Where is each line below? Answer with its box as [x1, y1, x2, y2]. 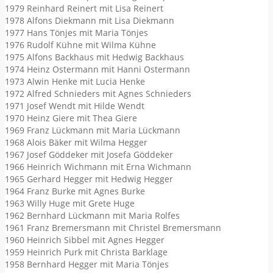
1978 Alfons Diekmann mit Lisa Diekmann [5, 15, 174, 27]
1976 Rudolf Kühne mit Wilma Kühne [5, 39, 156, 51]
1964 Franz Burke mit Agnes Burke [5, 185, 145, 197]
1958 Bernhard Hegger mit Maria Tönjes [5, 258, 169, 271]
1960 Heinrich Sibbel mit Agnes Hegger [5, 234, 165, 246]
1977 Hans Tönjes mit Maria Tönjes [5, 27, 148, 39]
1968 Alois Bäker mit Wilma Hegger [5, 136, 147, 149]
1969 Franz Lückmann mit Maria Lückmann [5, 124, 180, 136]
